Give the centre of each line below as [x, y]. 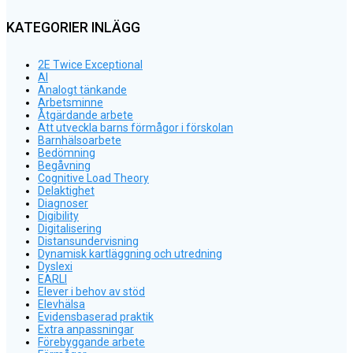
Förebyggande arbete [91, 342]
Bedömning [67, 152]
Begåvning [64, 165]
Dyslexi [55, 266]
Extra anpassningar [86, 329]
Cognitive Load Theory [93, 178]
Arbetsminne [71, 102]
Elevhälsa [61, 304]
